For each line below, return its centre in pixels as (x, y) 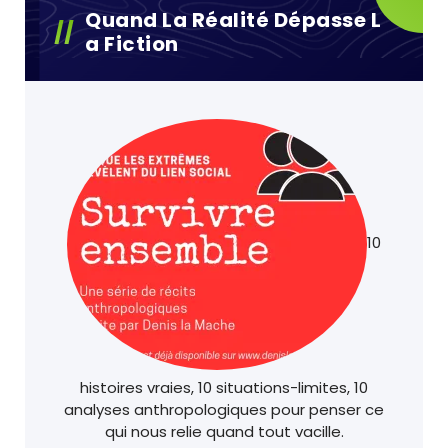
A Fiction (132, 44)
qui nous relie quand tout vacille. (224, 432)
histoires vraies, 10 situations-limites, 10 (224, 388)
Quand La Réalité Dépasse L (233, 20)
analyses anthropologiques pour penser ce (224, 410)
